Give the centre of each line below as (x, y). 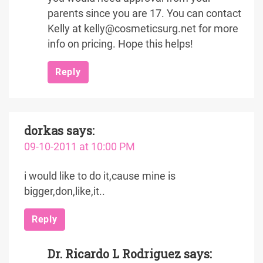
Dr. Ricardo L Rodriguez (114, 254)
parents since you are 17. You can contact (144, 14)
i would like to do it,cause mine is (100, 176)
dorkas (44, 130)
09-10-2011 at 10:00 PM (80, 147)
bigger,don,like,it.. (65, 191)
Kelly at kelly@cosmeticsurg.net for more (143, 29)
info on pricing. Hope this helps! (120, 44)
